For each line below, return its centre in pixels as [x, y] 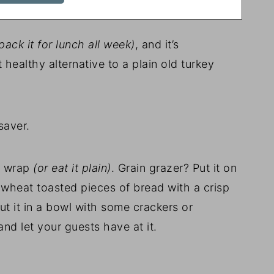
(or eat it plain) [72, 168]
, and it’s [157, 44]
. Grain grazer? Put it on [174, 168]
